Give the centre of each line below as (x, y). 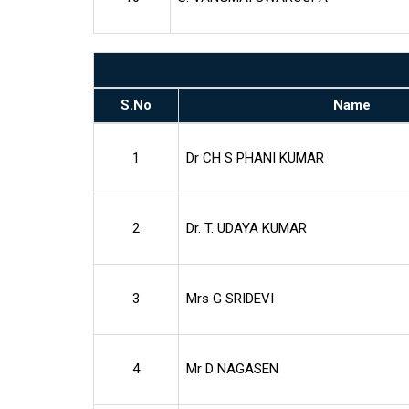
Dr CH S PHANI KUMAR (255, 157)
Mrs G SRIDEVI (230, 298)
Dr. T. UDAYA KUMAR (246, 228)
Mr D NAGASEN (232, 368)
